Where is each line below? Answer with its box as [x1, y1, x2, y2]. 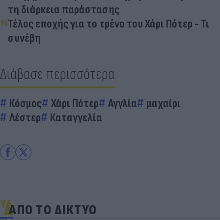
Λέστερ [9, 110, 41, 125]
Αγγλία [108, 96, 137, 110]
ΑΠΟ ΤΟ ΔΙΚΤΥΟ [9, 201, 97, 218]
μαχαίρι [146, 96, 181, 110]
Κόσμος [9, 96, 42, 110]
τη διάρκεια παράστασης [8, 2, 119, 17]
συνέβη [8, 30, 41, 45]
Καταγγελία [50, 110, 102, 125]
